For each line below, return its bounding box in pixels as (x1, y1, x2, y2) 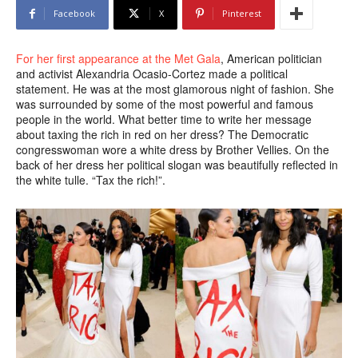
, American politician (221, 50, 322, 66)
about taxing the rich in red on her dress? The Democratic (16, 126, 308, 142)
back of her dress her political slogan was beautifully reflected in (16, 157, 338, 173)
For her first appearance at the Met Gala (16, 50, 221, 66)
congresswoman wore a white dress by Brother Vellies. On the (16, 141, 329, 157)
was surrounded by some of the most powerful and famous (16, 96, 313, 112)
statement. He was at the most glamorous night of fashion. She (16, 81, 334, 97)
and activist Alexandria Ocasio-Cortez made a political (16, 66, 288, 82)
